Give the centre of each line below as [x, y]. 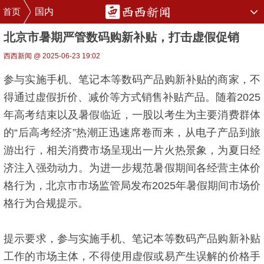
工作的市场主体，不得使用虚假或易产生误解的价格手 [132, 256]
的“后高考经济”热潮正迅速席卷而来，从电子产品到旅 [132, 133]
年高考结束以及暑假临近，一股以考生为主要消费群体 [132, 115]
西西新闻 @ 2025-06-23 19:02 [52, 56]
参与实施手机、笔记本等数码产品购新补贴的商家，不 [132, 80]
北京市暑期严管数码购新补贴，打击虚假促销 [121, 37]
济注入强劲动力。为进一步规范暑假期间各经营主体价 [132, 168]
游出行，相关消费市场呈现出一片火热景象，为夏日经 [132, 150]
